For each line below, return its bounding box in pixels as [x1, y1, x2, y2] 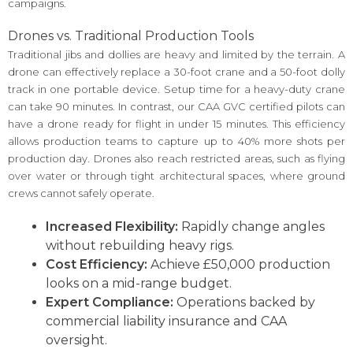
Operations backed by [173, 294, 315, 310]
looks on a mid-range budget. [46, 275, 232, 291]
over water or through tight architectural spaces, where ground [8, 169, 345, 183]
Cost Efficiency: [46, 256, 147, 272]
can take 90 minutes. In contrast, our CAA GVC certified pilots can [8, 100, 345, 113]
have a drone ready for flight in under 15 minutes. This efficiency [8, 117, 345, 131]
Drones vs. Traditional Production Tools [8, 28, 254, 44]
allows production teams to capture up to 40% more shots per [8, 135, 345, 148]
